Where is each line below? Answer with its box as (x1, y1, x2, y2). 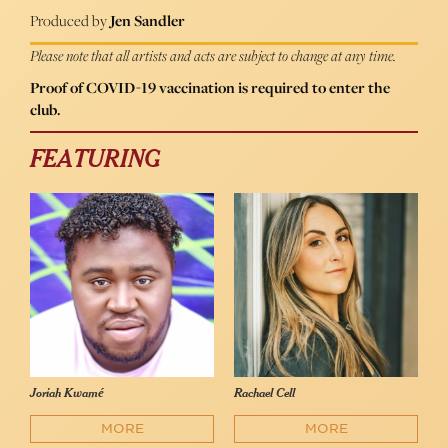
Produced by (30, 10, 110, 32)
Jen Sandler (110, 10, 185, 32)
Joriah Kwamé (30, 387, 104, 401)
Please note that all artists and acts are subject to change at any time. (30, 45, 396, 67)
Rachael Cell (234, 387, 295, 401)
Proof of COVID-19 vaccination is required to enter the (30, 77, 390, 99)
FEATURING (30, 148, 160, 173)
